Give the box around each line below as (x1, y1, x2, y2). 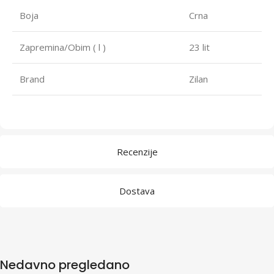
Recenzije (116, 145, 158, 158)
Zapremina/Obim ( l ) (20, 40, 106, 53)
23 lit (189, 40, 210, 53)
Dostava (119, 184, 155, 197)
